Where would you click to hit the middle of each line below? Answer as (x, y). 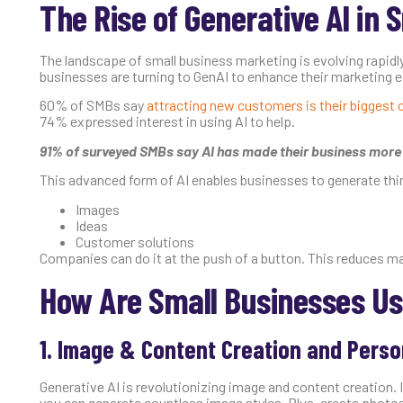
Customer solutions (135, 241)
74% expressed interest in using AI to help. (167, 121)
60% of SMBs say (93, 105)
